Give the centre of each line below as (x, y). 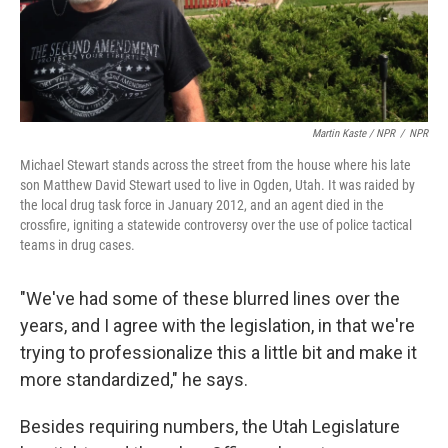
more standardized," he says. (134, 379)
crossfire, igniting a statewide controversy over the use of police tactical (216, 224)
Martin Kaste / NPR (353, 133)
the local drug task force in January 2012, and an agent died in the (202, 204)
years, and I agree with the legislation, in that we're (217, 325)
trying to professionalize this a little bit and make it (218, 352)
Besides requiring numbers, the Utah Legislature (210, 426)
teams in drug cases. (77, 244)
